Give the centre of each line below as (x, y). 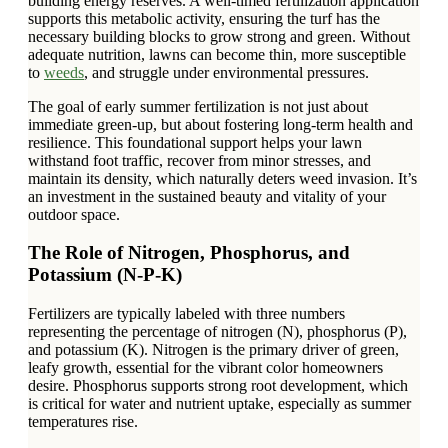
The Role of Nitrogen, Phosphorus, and (189, 253)
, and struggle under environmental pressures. (226, 72)
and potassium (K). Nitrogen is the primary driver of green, (213, 350)
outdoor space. (74, 214)
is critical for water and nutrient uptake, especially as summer (219, 404)
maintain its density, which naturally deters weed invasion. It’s (222, 178)
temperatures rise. (83, 422)
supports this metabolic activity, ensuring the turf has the (204, 18)
